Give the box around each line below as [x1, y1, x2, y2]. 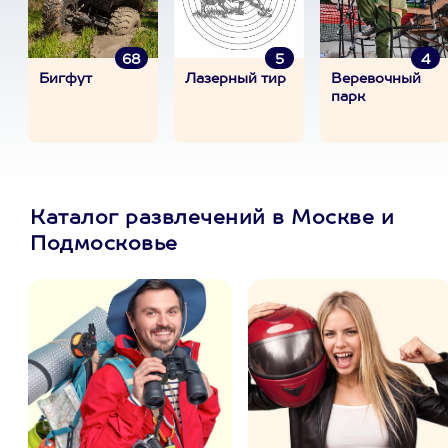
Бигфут [39, 72, 92, 86]
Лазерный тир [185, 72, 286, 86]
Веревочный [331, 72, 421, 86]
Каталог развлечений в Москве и [30, 209, 394, 229]
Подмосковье [30, 235, 178, 255]
